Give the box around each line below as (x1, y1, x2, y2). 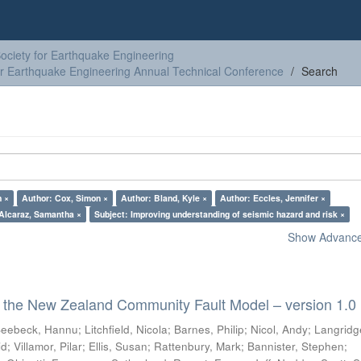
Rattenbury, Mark (154, 338, 242, 354)
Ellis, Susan (89, 338, 148, 354)
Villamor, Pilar (14, 338, 83, 354)
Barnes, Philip (174, 322, 245, 337)
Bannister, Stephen (247, 338, 345, 354)
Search (301, 63, 338, 79)
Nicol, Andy (251, 322, 309, 337)
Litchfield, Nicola (85, 322, 168, 337)
